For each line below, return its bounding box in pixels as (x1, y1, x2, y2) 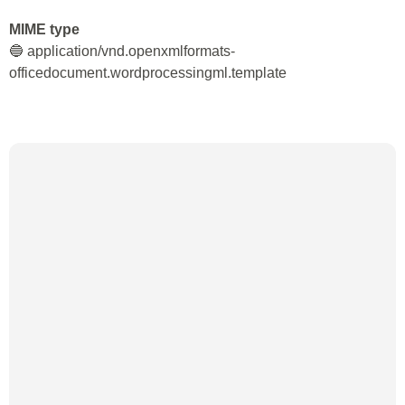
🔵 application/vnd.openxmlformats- (9, 43, 235, 59)
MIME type (9, 22, 80, 37)
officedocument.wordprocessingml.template (9, 65, 287, 80)
